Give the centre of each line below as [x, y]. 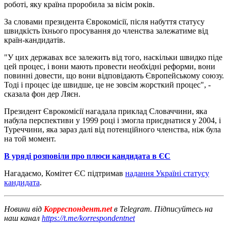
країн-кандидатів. [35, 40]
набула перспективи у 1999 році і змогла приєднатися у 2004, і [112, 120]
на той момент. [30, 138]
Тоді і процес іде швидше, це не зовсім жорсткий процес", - [107, 84]
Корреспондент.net [78, 209]
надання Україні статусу [167, 173]
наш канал [23, 218]
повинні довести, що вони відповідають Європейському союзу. [114, 75]
